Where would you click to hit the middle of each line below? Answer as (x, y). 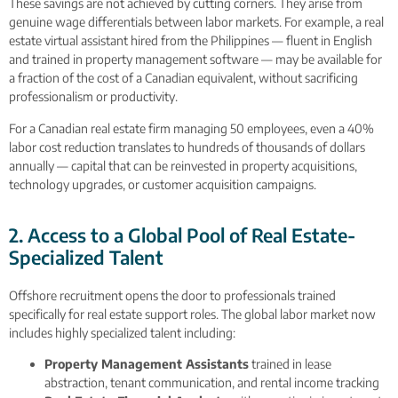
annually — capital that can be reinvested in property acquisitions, (183, 165)
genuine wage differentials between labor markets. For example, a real (196, 22)
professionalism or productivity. (93, 97)
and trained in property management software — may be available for (195, 60)
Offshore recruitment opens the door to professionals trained (172, 295)
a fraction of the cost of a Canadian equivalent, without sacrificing (183, 78)
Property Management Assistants (147, 364)
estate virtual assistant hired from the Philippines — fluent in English (191, 41)
